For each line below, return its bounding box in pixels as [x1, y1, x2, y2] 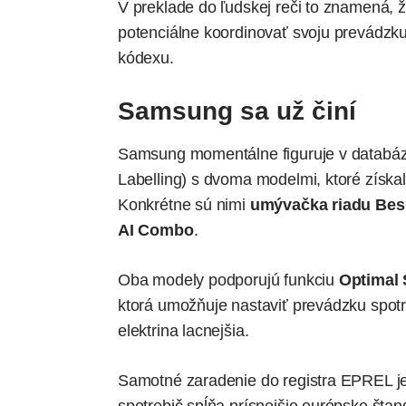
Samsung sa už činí [118, 96, 356, 125]
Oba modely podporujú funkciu [118, 271, 339, 290]
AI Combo [118, 221, 194, 240]
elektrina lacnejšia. [118, 322, 249, 341]
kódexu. [118, 48, 174, 67]
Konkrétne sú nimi [118, 196, 250, 215]
